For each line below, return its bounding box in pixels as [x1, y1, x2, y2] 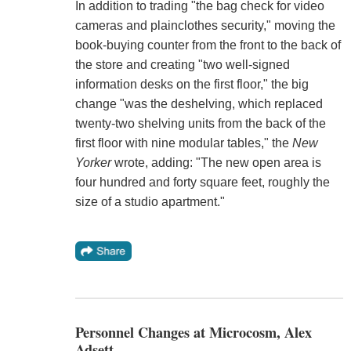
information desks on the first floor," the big [74, 77, 309, 91]
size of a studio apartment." [74, 194, 225, 208]
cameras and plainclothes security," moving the [74, 18, 335, 32]
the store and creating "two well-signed [74, 57, 290, 71]
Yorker [74, 155, 111, 169]
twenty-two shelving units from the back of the [74, 116, 326, 130]
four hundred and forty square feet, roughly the [74, 175, 330, 189]
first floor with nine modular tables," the [74, 136, 292, 150]
